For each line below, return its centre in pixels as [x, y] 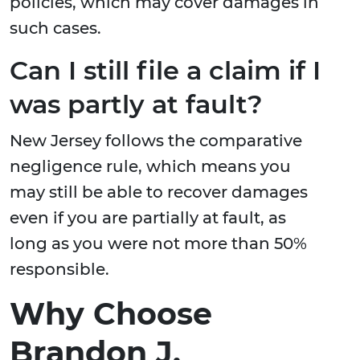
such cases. [55, 29]
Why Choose [111, 314]
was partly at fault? [136, 104]
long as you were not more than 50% [158, 244]
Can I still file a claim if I [165, 71]
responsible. [59, 270]
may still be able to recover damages [159, 192]
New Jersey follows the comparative [156, 141]
